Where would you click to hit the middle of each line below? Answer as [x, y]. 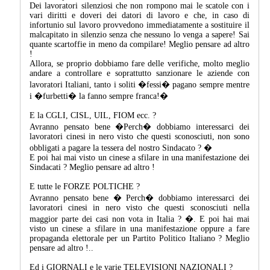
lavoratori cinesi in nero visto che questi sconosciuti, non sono [140, 136]
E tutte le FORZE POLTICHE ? [85, 186]
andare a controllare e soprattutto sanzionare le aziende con [140, 73]
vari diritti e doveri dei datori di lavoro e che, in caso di [140, 15]
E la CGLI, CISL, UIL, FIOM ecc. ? [93, 115]
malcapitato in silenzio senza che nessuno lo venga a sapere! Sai [140, 34]
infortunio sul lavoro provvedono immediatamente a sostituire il [140, 25]
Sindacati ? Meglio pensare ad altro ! [92, 167]
